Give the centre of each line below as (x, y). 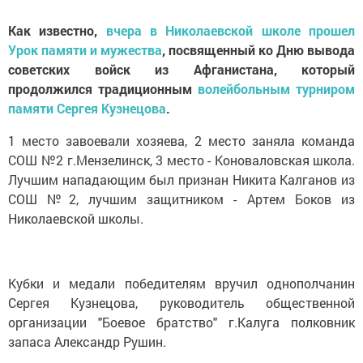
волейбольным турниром (276, 88)
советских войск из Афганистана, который (181, 69)
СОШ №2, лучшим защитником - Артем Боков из (181, 199)
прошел (332, 30)
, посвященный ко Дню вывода (258, 49)
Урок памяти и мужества (85, 49)
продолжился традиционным (103, 88)
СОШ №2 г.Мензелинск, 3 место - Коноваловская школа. (181, 160)
